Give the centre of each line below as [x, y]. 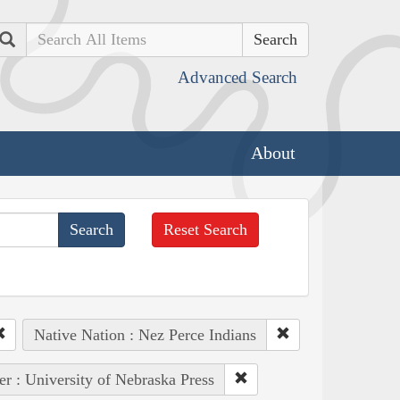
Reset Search [206, 229]
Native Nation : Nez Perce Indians [145, 334]
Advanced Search [237, 77]
